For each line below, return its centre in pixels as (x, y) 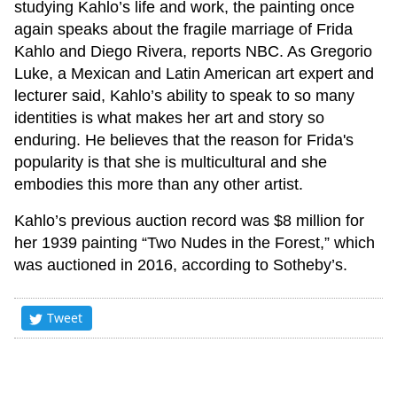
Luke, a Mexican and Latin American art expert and (194, 74)
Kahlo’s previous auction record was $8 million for (189, 221)
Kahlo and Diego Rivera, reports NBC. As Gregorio (193, 52)
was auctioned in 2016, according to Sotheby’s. (181, 265)
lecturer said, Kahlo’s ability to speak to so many (184, 96)
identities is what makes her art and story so (169, 118)
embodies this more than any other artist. (159, 185)
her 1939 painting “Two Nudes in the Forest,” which (195, 243)
